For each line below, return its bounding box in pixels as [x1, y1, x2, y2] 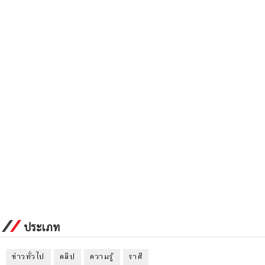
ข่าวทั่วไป [12, 251, 45, 263]
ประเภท [24, 220, 60, 234]
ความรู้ [90, 251, 114, 263]
